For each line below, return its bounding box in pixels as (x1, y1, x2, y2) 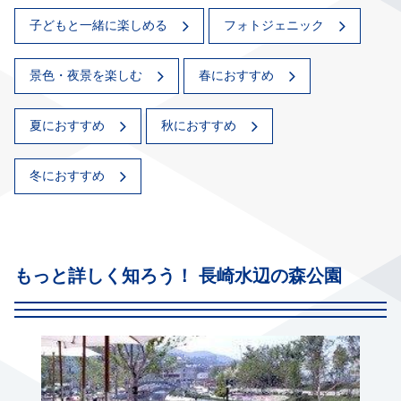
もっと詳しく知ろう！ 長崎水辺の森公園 (14, 265, 342, 286)
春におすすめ (199, 68, 274, 83)
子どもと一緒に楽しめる (30, 18, 167, 33)
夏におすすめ (30, 118, 105, 133)
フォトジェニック (224, 18, 324, 33)
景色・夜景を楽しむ (30, 68, 142, 83)
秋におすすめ (161, 118, 236, 133)
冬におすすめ (30, 168, 105, 183)
